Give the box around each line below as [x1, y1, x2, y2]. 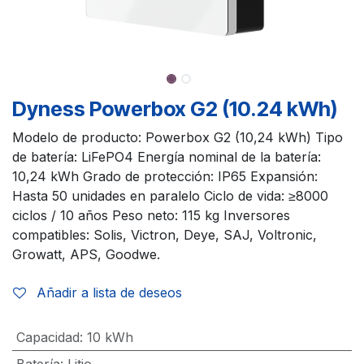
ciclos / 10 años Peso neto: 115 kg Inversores [12, 206, 290, 223]
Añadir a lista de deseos [37, 284, 182, 301]
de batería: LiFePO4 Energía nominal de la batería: [12, 148, 321, 165]
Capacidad [15, 328, 80, 345]
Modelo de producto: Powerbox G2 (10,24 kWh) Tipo [12, 128, 343, 145]
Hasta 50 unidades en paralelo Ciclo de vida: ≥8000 [12, 187, 328, 204]
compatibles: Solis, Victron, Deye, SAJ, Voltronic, [12, 226, 317, 243]
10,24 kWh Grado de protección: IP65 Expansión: [12, 167, 318, 184]
